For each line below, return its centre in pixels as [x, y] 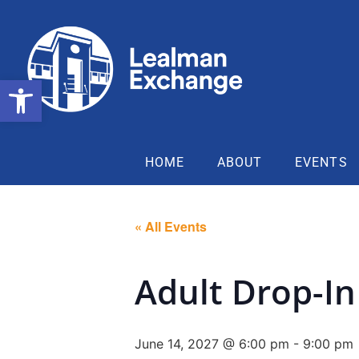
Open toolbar [50, 87]
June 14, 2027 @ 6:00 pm [212, 343]
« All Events [171, 226]
